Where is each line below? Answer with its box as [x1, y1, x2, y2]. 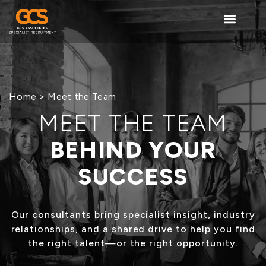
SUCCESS [78, 163, 188, 191]
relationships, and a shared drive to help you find [11, 223, 255, 235]
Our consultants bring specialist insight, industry [11, 209, 255, 220]
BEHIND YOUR [49, 136, 217, 164]
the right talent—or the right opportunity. [28, 237, 238, 249]
